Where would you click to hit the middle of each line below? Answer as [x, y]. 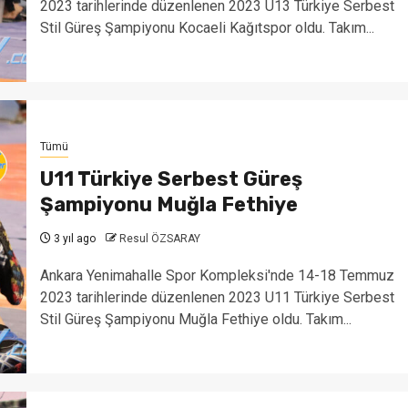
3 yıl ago [73, 238]
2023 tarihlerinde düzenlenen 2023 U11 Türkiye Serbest [217, 297]
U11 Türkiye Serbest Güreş [171, 178]
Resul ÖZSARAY [159, 238]
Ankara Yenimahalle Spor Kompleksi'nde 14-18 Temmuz [217, 275]
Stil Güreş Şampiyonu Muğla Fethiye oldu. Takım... [195, 319]
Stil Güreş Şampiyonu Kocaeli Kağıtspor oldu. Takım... [207, 27]
